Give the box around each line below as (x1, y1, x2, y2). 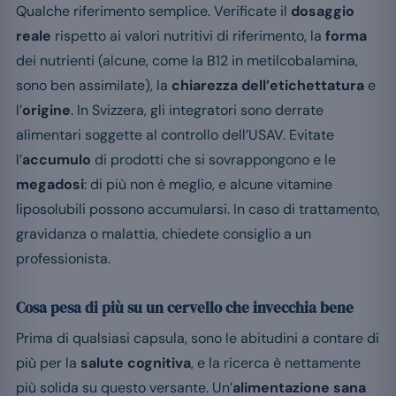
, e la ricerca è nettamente (191, 354, 361, 373)
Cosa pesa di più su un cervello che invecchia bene (16, 297, 354, 319)
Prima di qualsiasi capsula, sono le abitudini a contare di (16, 329, 379, 348)
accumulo (22, 150, 91, 170)
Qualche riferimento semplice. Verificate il (16, 2, 291, 21)
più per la (16, 354, 80, 373)
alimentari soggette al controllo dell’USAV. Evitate (16, 126, 334, 145)
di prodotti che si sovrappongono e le (91, 150, 336, 170)
